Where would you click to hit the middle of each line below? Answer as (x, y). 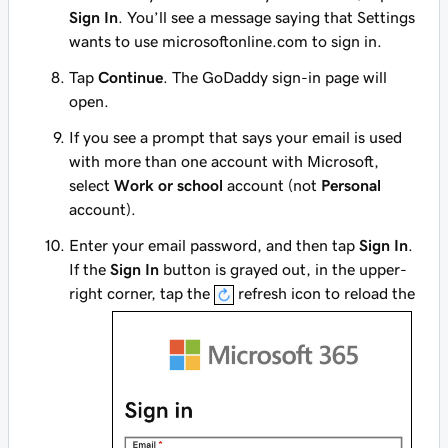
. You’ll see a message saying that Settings (266, 16)
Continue (130, 76)
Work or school (168, 184)
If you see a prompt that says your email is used (235, 136)
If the (89, 268)
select (91, 184)
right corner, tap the (141, 292)
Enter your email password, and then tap (214, 244)
